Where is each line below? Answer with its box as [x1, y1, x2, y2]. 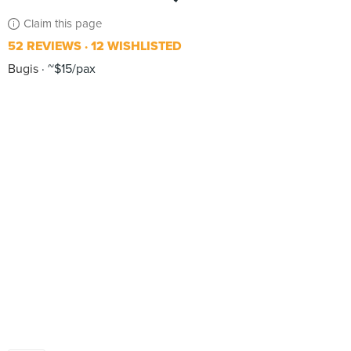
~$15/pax [45, 61, 96, 77]
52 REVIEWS [8, 38, 81, 54]
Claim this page [24, 16, 102, 31]
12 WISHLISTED [88, 38, 182, 54]
